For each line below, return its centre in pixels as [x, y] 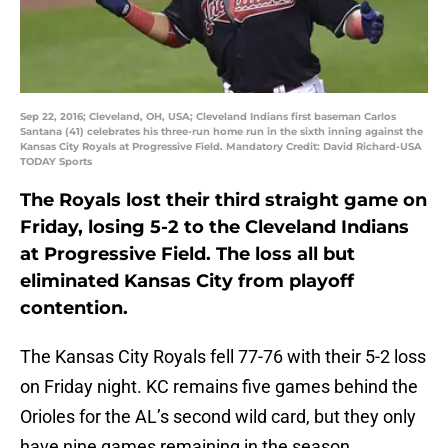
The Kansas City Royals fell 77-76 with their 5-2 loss [223, 357]
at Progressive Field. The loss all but [187, 254]
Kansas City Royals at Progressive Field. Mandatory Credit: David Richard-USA [221, 147]
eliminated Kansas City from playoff [187, 281]
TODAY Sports [56, 162]
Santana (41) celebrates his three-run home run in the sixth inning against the [221, 132]
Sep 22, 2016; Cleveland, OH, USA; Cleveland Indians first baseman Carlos [208, 117]
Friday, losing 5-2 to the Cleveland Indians [214, 227]
